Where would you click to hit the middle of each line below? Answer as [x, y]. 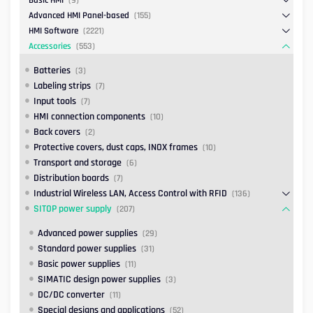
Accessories [50, 46]
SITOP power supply [72, 209]
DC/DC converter [71, 295]
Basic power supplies [79, 264]
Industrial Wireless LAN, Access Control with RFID [130, 194]
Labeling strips [62, 86]
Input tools [54, 102]
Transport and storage [77, 163]
